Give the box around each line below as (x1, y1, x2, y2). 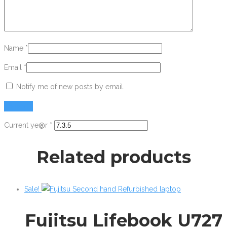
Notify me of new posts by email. (16, 83, 125, 91)
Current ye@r (4, 121, 50, 130)
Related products (36, 146, 191, 168)
